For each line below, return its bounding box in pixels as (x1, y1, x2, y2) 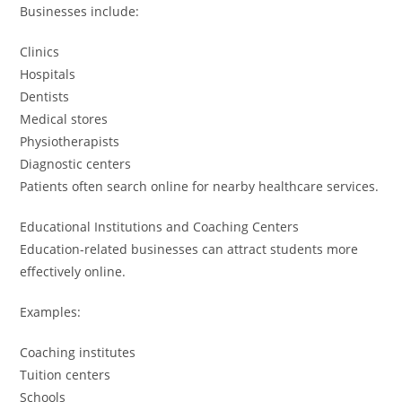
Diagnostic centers (20, 154, 132, 172)
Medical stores (20, 109, 109, 127)
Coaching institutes (20, 343, 136, 361)
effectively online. (20, 262, 127, 280)
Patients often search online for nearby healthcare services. (20, 177, 380, 195)
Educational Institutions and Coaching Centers (20, 217, 300, 235)
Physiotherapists (20, 132, 120, 150)
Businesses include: (20, 2, 140, 20)
